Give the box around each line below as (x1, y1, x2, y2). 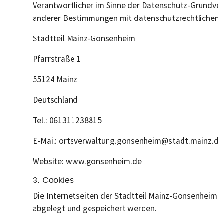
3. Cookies (33, 175, 74, 185)
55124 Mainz (33, 74, 77, 85)
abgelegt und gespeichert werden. (33, 203, 157, 214)
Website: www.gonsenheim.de (33, 156, 142, 166)
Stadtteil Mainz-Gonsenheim (33, 33, 135, 44)
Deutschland (33, 94, 78, 105)
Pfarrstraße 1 (33, 54, 81, 64)
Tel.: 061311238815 (33, 115, 102, 126)
